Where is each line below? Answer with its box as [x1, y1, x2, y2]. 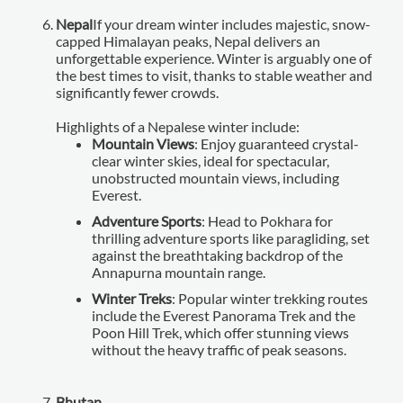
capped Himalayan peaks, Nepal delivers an [56, 31, 321, 49]
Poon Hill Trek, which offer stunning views [92, 323, 350, 341]
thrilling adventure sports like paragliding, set [92, 228, 371, 246]
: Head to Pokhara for [201, 211, 334, 229]
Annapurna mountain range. [92, 263, 266, 281]
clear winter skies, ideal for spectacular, [92, 151, 330, 169]
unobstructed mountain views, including [92, 168, 340, 186]
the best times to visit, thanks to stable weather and [56, 66, 373, 84]
